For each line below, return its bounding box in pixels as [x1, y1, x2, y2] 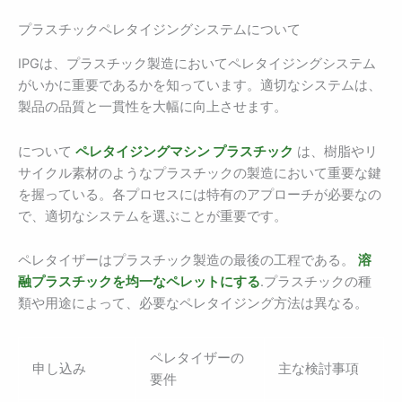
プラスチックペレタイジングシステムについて [18, 21, 301, 38]
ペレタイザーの [149, 349, 244, 366]
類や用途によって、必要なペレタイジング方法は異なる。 [18, 295, 368, 312]
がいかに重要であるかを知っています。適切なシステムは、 [18, 77, 381, 94]
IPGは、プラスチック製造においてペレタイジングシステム [18, 56, 376, 73]
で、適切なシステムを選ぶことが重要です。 [18, 207, 287, 224]
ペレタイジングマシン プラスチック [75, 143, 293, 160]
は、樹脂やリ [293, 143, 378, 160]
